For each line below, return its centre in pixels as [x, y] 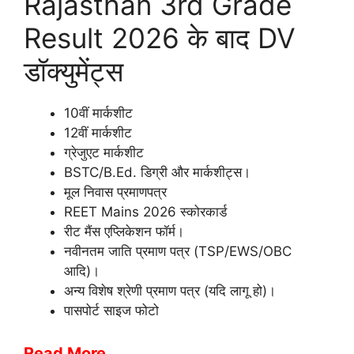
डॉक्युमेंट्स [73, 72]
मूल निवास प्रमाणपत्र [115, 192]
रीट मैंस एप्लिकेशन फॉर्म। [124, 232]
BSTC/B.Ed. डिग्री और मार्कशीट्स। [157, 173]
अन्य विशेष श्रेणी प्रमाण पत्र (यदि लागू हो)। [170, 291]
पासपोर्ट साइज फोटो [111, 311]
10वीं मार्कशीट [98, 113]
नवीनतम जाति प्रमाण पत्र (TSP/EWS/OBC [178, 252]
